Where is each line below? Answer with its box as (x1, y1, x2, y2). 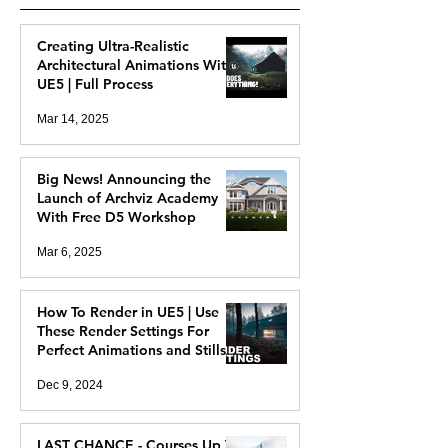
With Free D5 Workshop (37, 208, 196, 226)
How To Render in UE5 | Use (37, 303, 219, 321)
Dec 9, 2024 (37, 378, 103, 392)
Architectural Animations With (37, 56, 234, 74)
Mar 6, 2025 (37, 245, 102, 259)
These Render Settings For (37, 322, 209, 340)
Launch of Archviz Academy (37, 189, 218, 207)
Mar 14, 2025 (37, 112, 109, 126)
